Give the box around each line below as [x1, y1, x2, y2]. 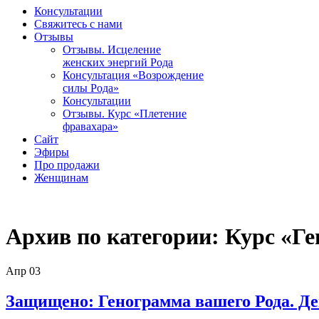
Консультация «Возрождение [63, 68, 204, 81]
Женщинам [34, 171, 88, 184]
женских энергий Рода [63, 56, 173, 68]
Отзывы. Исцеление [63, 43, 161, 56]
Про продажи [34, 158, 100, 171]
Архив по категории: [6, 223, 225, 249]
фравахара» [63, 120, 118, 132]
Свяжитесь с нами [34, 17, 122, 30]
